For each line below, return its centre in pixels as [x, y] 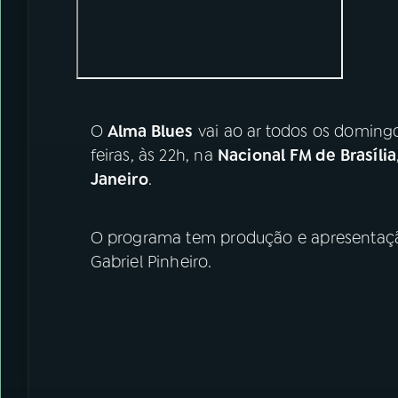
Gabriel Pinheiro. [151, 262]
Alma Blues [150, 131]
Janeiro [119, 179]
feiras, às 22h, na [154, 155]
